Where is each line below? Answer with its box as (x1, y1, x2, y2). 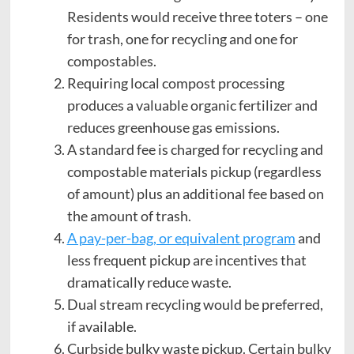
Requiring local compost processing (66, 73, 284, 92)
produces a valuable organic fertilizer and (66, 96, 318, 114)
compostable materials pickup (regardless (66, 162, 322, 180)
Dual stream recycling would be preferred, (66, 295, 323, 313)
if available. (66, 317, 137, 335)
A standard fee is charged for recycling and (66, 140, 323, 158)
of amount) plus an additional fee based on (66, 184, 324, 202)
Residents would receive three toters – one (66, 7, 328, 25)
